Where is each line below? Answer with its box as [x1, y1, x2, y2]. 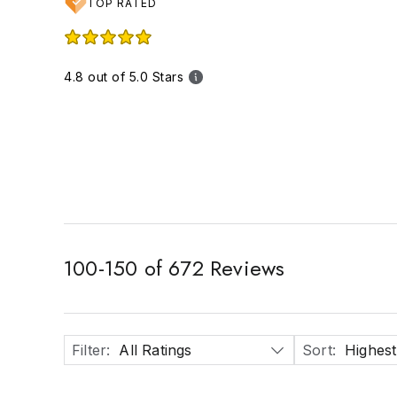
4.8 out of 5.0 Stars [64, 69, 183, 84]
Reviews [203, 253, 285, 284]
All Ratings [119, 341, 192, 359]
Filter [72, 341, 107, 359]
